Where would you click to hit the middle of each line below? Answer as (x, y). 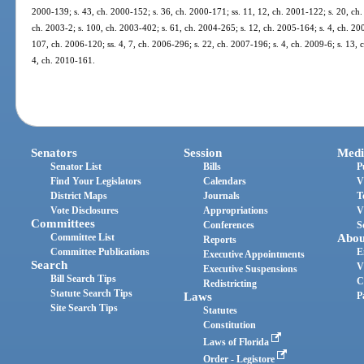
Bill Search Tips (84, 278)
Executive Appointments (254, 254)
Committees (63, 223)
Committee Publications (100, 251)
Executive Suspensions (251, 269)
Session (203, 152)
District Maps (79, 195)
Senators (54, 152)
